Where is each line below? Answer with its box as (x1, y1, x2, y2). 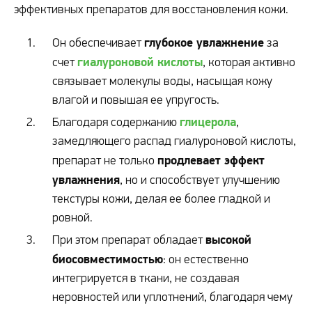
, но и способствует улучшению (120, 173, 280, 187)
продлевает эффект (157, 153, 265, 167)
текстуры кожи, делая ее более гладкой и (52, 192, 270, 205)
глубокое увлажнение (144, 35, 264, 49)
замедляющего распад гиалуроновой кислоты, (52, 134, 296, 148)
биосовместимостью (52, 251, 163, 266)
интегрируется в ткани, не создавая (52, 271, 239, 285)
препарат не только (52, 153, 157, 167)
